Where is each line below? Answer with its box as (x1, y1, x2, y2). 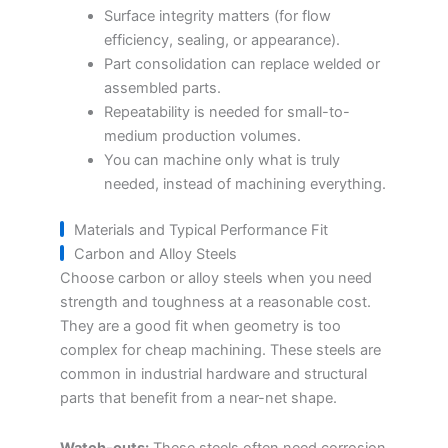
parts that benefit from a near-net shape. (60, 389, 337, 408)
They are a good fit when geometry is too (60, 317, 341, 336)
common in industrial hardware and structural (60, 365, 367, 384)
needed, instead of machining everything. (103, 175, 386, 194)
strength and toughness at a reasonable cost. (60, 293, 371, 312)
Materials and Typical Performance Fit (74, 221, 328, 240)
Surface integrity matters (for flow (103, 7, 331, 26)
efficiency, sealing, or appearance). (103, 31, 340, 50)
